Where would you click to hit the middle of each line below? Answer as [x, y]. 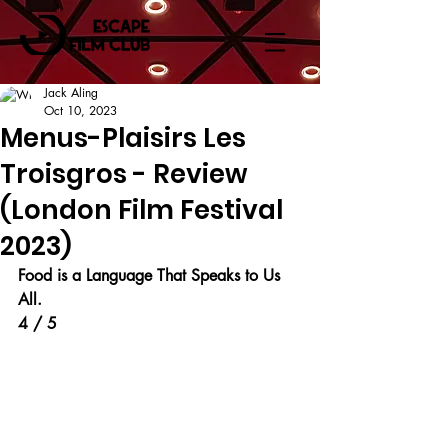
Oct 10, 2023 [80, 110]
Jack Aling [71, 92]
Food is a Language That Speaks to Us [151, 275]
